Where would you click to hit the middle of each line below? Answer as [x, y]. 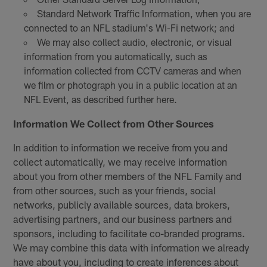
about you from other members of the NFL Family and [128, 176]
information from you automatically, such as [115, 56]
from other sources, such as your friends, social [115, 190]
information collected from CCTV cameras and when [132, 70]
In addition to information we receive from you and [121, 147]
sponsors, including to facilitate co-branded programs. [129, 233]
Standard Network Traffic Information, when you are [144, 13]
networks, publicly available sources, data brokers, [122, 204]
